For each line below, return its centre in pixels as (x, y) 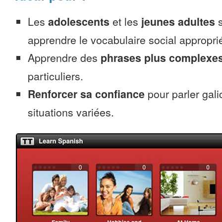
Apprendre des (64, 57)
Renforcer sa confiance (86, 94)
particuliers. (55, 76)
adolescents (79, 22)
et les (125, 21)
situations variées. (71, 112)
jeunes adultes (178, 22)
